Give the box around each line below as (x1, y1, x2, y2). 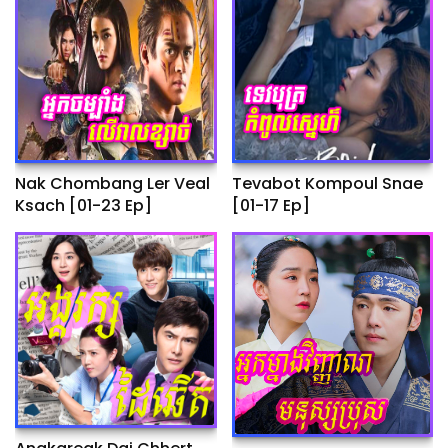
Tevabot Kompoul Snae (231, 172, 423, 196)
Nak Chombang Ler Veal (15, 172, 210, 196)
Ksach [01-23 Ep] (15, 194, 152, 218)
